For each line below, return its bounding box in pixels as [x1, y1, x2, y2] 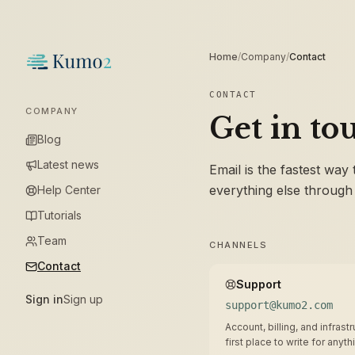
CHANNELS [209, 239, 268, 250]
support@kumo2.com [225, 299, 333, 311]
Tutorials [37, 208, 82, 222]
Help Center [37, 183, 101, 197]
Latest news [37, 158, 99, 171]
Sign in [25, 292, 63, 306]
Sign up [63, 292, 103, 306]
